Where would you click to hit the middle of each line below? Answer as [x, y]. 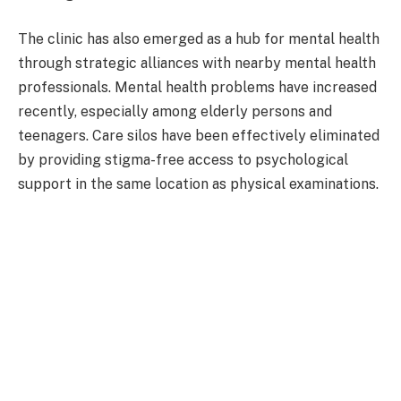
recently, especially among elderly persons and [175, 112]
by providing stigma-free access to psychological [183, 160]
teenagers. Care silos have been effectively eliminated [199, 136]
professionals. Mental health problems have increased [197, 88]
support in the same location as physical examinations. [198, 184]
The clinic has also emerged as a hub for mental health [199, 39]
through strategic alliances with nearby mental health [197, 64]
